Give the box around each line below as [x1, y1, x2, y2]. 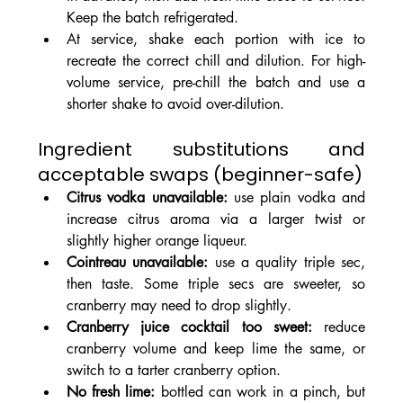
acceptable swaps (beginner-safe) [37, 162, 363, 188]
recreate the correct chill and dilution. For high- [66, 51, 366, 71]
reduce [311, 318, 366, 337]
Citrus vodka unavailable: [66, 188, 228, 208]
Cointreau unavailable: [66, 253, 209, 273]
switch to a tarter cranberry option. [66, 361, 281, 381]
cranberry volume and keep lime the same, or [66, 339, 366, 359]
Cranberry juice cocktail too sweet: [66, 318, 312, 337]
